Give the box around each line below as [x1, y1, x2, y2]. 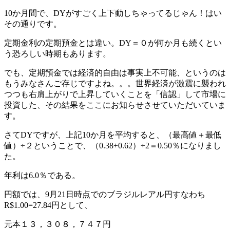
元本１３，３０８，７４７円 [4, 219, 111, 228]
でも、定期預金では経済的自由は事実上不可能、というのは [4, 68, 226, 77]
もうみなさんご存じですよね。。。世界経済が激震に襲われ [4, 79, 226, 88]
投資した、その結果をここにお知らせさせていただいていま [4, 100, 226, 109]
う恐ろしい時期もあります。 [4, 49, 111, 58]
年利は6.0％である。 [4, 170, 80, 180]
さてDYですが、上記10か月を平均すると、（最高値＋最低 [4, 130, 222, 139]
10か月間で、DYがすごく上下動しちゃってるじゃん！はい [4, 8, 222, 17]
